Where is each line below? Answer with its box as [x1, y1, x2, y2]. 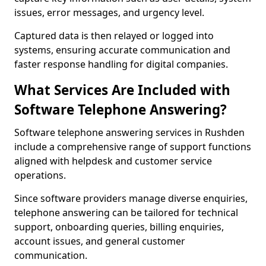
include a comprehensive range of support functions [14, 140, 251, 153]
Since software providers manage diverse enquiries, [14, 192, 248, 205]
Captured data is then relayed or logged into [14, 29, 214, 42]
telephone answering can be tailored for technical [14, 206, 238, 219]
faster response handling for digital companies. [14, 58, 228, 71]
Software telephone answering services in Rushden [14, 126, 245, 139]
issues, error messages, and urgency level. [14, 6, 204, 19]
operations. [14, 169, 66, 182]
